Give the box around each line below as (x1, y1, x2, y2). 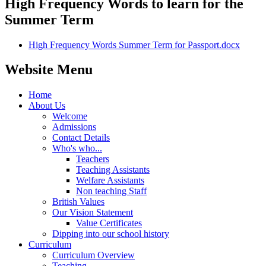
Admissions (52, 122, 96, 132)
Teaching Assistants (76, 164, 150, 175)
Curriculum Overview (52, 250, 135, 261)
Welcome (52, 111, 87, 122)
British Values (52, 197, 104, 207)
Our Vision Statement (52, 207, 133, 218)
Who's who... (52, 143, 102, 154)
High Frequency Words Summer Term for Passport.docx (28, 39, 240, 50)
